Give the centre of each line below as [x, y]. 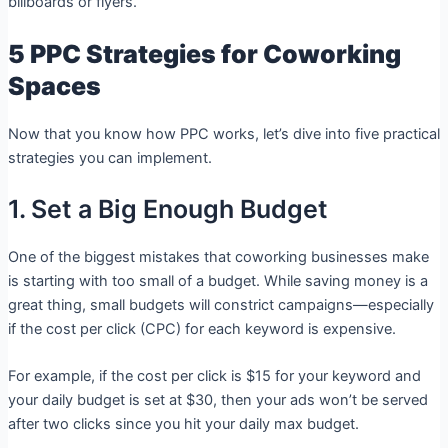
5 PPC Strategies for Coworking [204, 53]
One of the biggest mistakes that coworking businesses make [218, 257]
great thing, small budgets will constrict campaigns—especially [220, 305]
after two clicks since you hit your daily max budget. [183, 424]
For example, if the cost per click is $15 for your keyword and [214, 376]
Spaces [54, 85]
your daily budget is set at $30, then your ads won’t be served [217, 400]
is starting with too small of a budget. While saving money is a [217, 281]
